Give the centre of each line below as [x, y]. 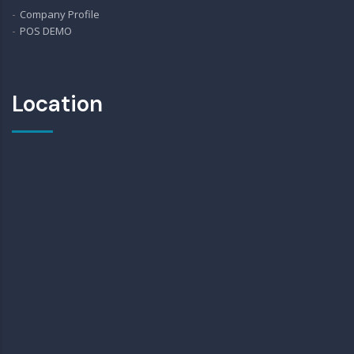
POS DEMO [46, 31]
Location [57, 104]
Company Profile [60, 14]
